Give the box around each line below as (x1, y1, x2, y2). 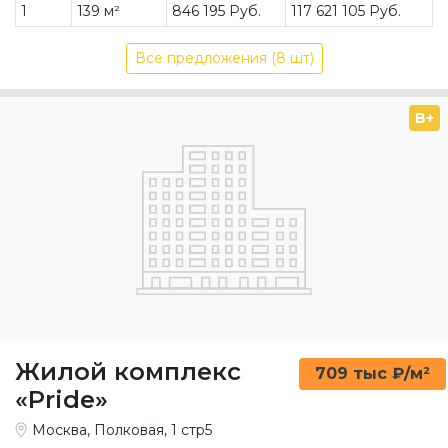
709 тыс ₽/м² (314, 363, 430, 383)
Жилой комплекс (15, 356, 241, 386)
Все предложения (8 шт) (134, 48, 314, 67)
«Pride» (15, 384, 108, 414)
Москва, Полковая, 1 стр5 (32, 420, 212, 439)
